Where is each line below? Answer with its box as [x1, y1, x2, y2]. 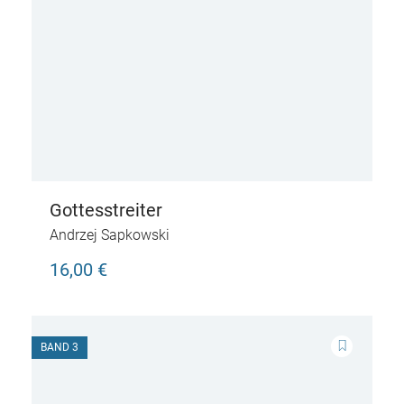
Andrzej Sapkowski [50, 226, 170, 243]
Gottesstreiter [50, 199, 162, 221]
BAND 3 [41, 341, 78, 353]
